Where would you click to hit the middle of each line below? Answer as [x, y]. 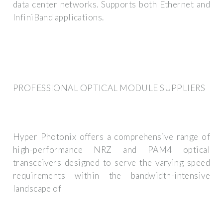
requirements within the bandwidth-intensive [111, 176]
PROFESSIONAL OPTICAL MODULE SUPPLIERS [109, 88]
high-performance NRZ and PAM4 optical [111, 150]
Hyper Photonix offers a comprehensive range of [111, 137]
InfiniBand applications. [58, 17]
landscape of [37, 189]
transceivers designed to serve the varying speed [111, 163]
